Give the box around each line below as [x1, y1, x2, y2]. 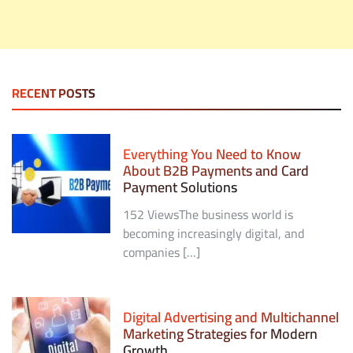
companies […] [123, 240, 201, 265]
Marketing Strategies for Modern [123, 321, 318, 347]
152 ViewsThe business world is [123, 203, 294, 227]
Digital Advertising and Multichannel [123, 304, 340, 331]
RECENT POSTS [12, 81, 95, 106]
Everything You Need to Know [123, 141, 302, 168]
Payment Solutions [123, 174, 238, 201]
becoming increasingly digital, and [123, 221, 305, 246]
